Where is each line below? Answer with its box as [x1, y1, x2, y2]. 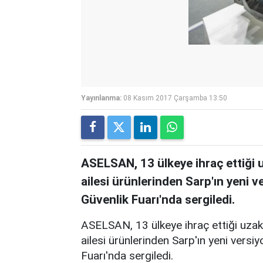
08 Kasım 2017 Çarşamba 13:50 [123, 93, 227, 102]
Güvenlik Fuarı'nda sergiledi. [81, 192, 235, 207]
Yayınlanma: [81, 93, 122, 102]
